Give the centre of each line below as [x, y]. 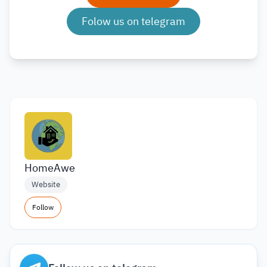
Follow [43, 207]
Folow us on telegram [133, 21]
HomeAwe [50, 168]
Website [46, 184]
